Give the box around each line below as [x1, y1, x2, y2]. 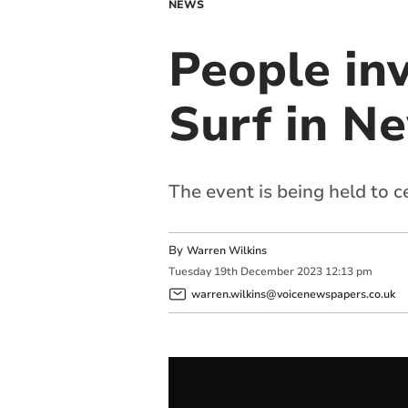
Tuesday [168, 264, 211, 280]
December [240, 264, 294, 280]
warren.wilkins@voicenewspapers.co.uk [190, 286, 395, 301]
